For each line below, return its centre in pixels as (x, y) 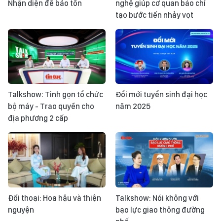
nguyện (21, 210)
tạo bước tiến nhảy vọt (154, 15)
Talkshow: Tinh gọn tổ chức (55, 95)
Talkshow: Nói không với (157, 198)
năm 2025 (133, 107)
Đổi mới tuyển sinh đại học (161, 95)
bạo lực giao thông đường (160, 210)
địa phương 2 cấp (38, 118)
